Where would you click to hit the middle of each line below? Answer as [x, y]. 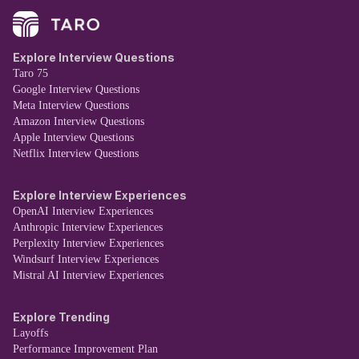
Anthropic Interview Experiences [88, 228]
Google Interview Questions [76, 90]
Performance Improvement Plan [85, 349]
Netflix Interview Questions [76, 154]
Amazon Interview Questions [79, 122]
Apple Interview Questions [73, 138]
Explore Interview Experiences [100, 196]
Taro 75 [30, 74]
